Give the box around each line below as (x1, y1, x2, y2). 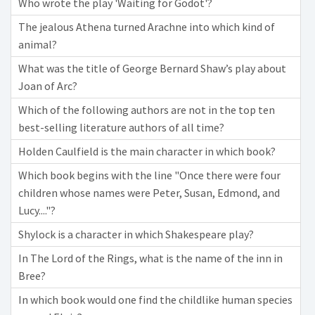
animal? (18, 37, 57, 51)
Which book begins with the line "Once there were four (18, 168, 281, 182)
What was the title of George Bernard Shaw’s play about (18, 61, 286, 75)
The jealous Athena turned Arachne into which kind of (18, 20, 275, 34)
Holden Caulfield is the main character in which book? (18, 144, 276, 158)
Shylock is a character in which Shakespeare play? (18, 227, 254, 241)
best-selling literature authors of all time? (18, 120, 224, 134)
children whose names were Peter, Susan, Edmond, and (18, 186, 280, 200)
